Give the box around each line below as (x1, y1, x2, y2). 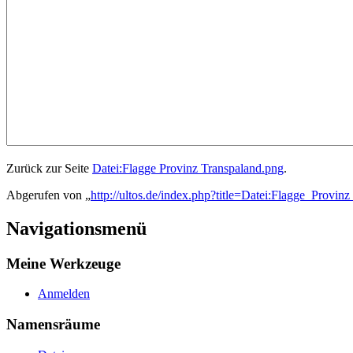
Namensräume (6, 316, 100, 333)
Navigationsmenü (6, 217, 147, 239)
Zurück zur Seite (6, 161, 92, 175)
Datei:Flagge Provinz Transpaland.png (92, 161, 284, 175)
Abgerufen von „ (6, 188, 91, 202)
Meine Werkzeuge (6, 255, 121, 272)
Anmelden (38, 287, 90, 301)
